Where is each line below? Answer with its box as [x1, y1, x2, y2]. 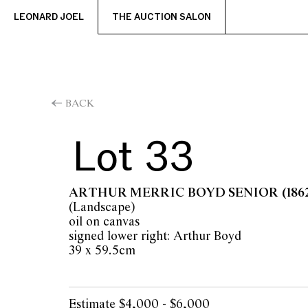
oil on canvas [69, 214, 140, 230]
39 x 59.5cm [69, 243, 135, 259]
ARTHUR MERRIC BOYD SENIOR [69, 186, 278, 201]
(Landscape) [69, 200, 135, 216]
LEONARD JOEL [14, 11, 84, 23]
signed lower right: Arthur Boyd [69, 229, 241, 245]
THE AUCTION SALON [112, 11, 211, 23]
